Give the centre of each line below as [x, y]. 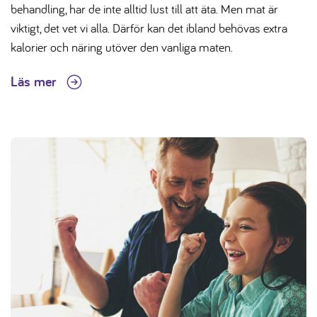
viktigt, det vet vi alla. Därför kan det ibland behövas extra [149, 28]
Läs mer [35, 82]
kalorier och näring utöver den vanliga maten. [125, 47]
